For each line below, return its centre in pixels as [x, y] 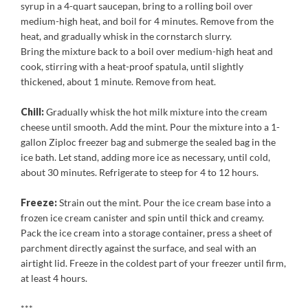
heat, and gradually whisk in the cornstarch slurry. [126, 36]
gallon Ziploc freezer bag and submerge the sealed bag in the [148, 142]
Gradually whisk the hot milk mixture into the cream [156, 112]
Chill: [32, 112]
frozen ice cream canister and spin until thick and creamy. [142, 218]
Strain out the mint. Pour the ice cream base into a [164, 202]
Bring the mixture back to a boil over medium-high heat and [147, 51]
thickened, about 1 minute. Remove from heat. [118, 81]
